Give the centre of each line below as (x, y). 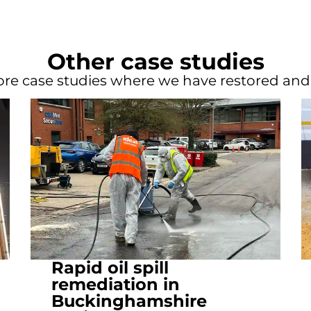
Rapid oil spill (110, 267)
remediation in (115, 284)
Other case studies (155, 62)
